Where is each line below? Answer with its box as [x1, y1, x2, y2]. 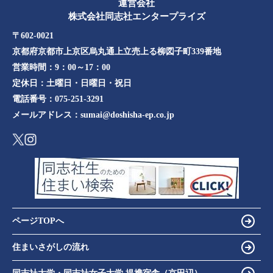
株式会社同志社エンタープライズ [68, 11, 205, 21]
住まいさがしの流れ [12, 243, 89, 252]
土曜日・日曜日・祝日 [46, 78, 132, 88]
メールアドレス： [12, 110, 80, 119]
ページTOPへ [12, 216, 64, 226]
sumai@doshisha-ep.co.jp [80, 110, 174, 119]
